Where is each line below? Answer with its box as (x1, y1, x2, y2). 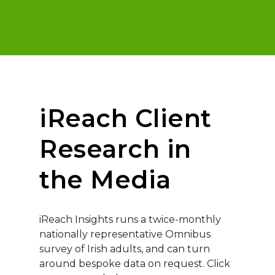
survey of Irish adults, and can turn (39, 243, 211, 255)
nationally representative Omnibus (39, 228, 211, 240)
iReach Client (39, 103, 212, 133)
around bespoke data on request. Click (39, 258, 231, 269)
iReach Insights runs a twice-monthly (39, 214, 222, 225)
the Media (39, 165, 171, 195)
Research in (39, 134, 192, 164)
